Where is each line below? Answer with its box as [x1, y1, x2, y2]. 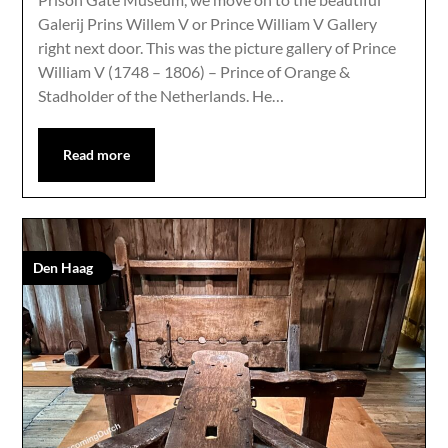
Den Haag [33, 258, 94, 276]
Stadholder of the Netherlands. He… [38, 85, 285, 105]
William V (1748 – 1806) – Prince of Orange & [38, 61, 351, 81]
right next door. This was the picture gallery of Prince [38, 37, 397, 57]
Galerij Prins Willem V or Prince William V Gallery [38, 13, 378, 33]
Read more [63, 145, 131, 163]
